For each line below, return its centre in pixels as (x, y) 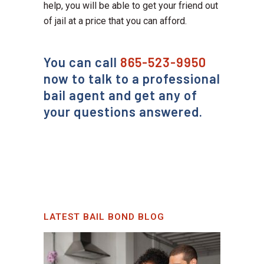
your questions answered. (123, 112)
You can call (82, 62)
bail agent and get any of (121, 95)
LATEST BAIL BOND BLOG (104, 217)
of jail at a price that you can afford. (115, 21)
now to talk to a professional (132, 79)
